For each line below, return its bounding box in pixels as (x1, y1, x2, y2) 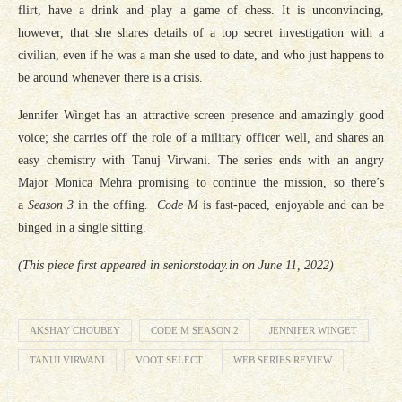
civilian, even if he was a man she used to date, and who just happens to (18, 48, 384, 62)
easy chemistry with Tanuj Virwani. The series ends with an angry (18, 153, 384, 167)
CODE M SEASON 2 (151, 324, 239, 336)
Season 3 (28, 197, 79, 212)
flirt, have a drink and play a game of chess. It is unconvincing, (18, 3, 384, 17)
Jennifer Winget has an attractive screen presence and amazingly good (18, 108, 384, 122)
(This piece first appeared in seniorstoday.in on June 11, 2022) (18, 258, 334, 272)
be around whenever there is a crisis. (18, 70, 203, 84)
